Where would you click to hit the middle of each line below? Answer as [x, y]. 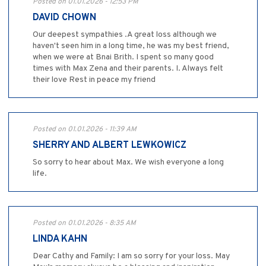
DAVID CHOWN [64, 18]
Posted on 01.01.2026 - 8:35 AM [84, 223]
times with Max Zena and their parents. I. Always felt [128, 68]
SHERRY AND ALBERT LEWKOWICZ [110, 145]
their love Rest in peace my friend [94, 80]
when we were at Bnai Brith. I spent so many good [123, 57]
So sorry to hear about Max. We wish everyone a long [128, 162]
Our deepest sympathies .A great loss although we [125, 34]
